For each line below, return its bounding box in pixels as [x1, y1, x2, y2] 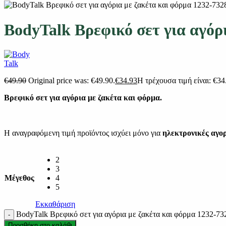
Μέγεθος [5, 174, 34, 183]
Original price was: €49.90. [28, 76, 115, 85]
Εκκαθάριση [35, 200, 75, 209]
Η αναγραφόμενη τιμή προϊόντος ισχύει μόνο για [4, 129, 162, 138]
